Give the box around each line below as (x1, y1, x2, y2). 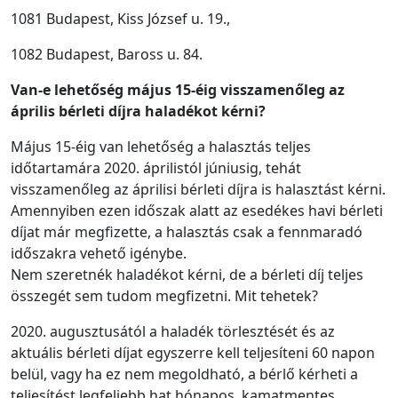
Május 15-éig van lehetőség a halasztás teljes (11, 137, 311, 157)
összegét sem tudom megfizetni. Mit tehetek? (11, 286, 318, 306)
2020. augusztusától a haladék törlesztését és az (11, 322, 335, 342)
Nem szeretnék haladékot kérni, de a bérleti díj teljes (11, 265, 363, 285)
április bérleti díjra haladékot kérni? (11, 101, 266, 122)
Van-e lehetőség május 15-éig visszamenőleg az (11, 80, 345, 100)
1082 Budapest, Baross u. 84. (11, 44, 203, 65)
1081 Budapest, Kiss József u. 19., (11, 9, 230, 29)
